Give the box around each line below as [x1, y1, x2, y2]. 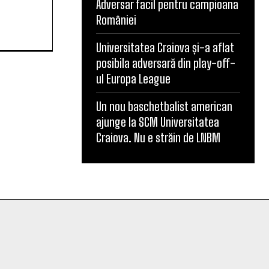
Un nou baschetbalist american [96, 99, 232, 114]
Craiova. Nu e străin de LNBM [96, 130, 220, 145]
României [96, 13, 136, 28]
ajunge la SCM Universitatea [96, 115, 219, 130]
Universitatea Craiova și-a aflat [96, 40, 234, 55]
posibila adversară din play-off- [96, 56, 235, 71]
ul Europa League [96, 71, 171, 86]
